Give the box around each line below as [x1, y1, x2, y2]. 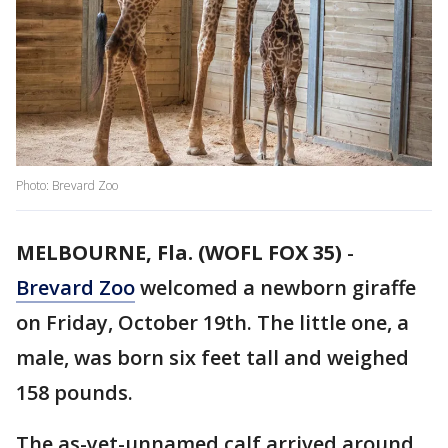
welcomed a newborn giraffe [135, 274, 416, 302]
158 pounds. [16, 379, 138, 407]
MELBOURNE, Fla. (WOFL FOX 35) [16, 239, 342, 267]
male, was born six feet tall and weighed [16, 344, 409, 372]
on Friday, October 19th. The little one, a [16, 309, 409, 337]
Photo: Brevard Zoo [16, 177, 118, 195]
